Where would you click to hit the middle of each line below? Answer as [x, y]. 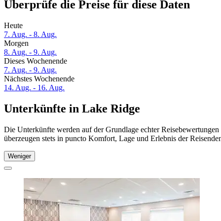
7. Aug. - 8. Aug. [30, 35]
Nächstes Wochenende [39, 79]
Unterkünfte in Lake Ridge [72, 109]
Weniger [19, 156]
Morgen [16, 43]
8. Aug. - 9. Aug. [30, 52]
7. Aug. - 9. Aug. [30, 70]
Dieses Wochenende [36, 61]
